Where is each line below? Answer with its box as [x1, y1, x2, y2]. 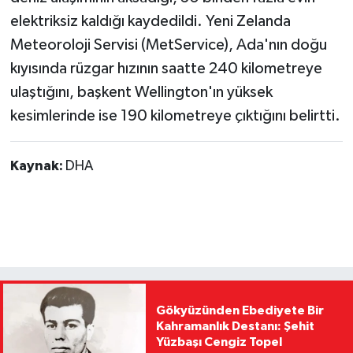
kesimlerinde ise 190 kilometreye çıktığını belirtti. [9, 107, 340, 124]
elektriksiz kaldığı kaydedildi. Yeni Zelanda [9, 13, 291, 29]
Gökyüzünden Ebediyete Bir [155, 303, 324, 317]
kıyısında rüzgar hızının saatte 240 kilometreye [9, 60, 322, 76]
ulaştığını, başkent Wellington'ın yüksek [9, 84, 273, 100]
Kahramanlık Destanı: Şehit [155, 319, 314, 333]
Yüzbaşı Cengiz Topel [155, 335, 282, 348]
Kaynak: [9, 158, 65, 173]
